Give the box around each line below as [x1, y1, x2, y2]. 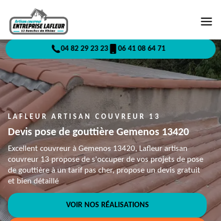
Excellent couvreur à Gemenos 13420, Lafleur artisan [8, 145, 187, 153]
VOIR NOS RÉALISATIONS [66, 201, 149, 209]
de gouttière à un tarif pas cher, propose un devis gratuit [8, 166, 200, 175]
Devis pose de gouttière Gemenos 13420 [8, 127, 189, 138]
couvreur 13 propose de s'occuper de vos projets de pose [8, 155, 203, 164]
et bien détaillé [8, 177, 59, 185]
